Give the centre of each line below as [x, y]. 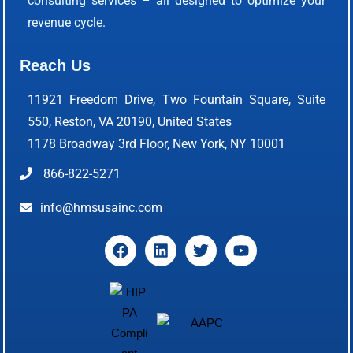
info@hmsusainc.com [102, 207]
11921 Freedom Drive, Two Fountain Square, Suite [176, 99]
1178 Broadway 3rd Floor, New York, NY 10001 [157, 143]
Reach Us [56, 65]
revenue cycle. [67, 22]
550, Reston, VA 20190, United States [130, 121]
